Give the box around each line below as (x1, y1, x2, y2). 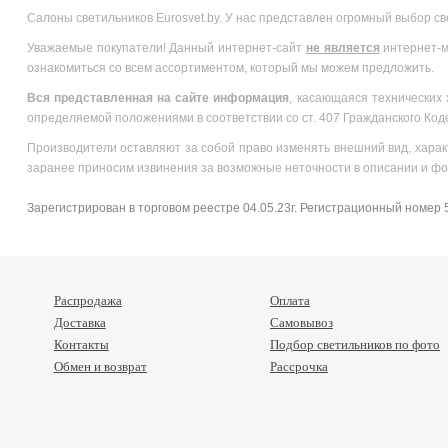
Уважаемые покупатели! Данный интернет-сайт (26, 40, 306, 55)
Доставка (53, 314, 106, 330)
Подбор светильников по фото (269, 336, 440, 352)
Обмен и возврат (53, 358, 147, 374)
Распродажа (53, 292, 122, 308)
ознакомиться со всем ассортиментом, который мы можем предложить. (26, 60, 440, 75)
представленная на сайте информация (54, 90, 290, 105)
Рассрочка (269, 358, 328, 374)
